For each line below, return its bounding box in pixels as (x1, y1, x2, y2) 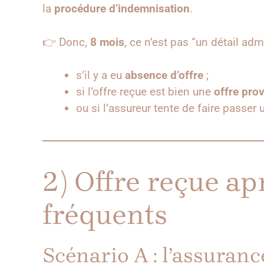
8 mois (90, 35, 124, 49)
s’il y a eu (76, 68, 125, 82)
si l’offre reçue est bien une (76, 85, 214, 99)
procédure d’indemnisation (54, 2, 190, 16)
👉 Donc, (42, 35, 90, 49)
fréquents (42, 198, 167, 232)
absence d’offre (125, 68, 203, 82)
